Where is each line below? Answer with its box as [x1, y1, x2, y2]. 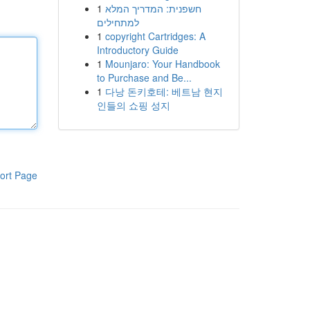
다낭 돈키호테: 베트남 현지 [104, 84, 223, 98]
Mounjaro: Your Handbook [104, 57, 220, 71]
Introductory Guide [96, 43, 179, 57]
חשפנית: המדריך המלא [104, 1, 201, 15]
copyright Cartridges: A [104, 29, 206, 43]
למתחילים [96, 15, 139, 29]
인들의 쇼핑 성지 [96, 98, 170, 112]
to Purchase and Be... [96, 71, 192, 84]
